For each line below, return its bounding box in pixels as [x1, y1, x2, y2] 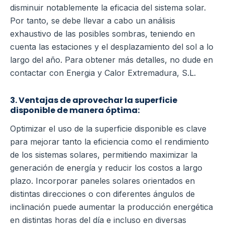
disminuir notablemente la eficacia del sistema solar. [10, 2, 206, 13]
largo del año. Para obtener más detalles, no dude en [10, 54, 213, 65]
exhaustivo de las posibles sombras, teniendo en [10, 28, 195, 39]
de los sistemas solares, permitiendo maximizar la [10, 149, 197, 160]
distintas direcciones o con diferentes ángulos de [10, 188, 195, 199]
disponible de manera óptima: [10, 104, 140, 116]
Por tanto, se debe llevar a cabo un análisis [10, 15, 175, 26]
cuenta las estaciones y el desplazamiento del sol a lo [10, 41, 213, 52]
